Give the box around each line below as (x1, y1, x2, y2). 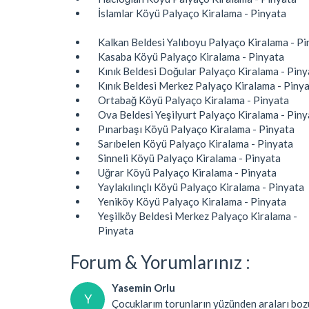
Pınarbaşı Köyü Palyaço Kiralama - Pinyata (98, 122, 295, 135)
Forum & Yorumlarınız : (70, 250, 250, 273)
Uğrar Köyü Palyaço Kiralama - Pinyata (98, 166, 277, 179)
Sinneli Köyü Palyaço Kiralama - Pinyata (98, 151, 281, 164)
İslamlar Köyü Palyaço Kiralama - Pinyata (98, 6, 286, 19)
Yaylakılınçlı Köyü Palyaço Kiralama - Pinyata (98, 180, 304, 193)
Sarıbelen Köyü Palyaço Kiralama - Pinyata (98, 137, 293, 150)
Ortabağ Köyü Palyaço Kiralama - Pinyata (98, 93, 289, 106)
